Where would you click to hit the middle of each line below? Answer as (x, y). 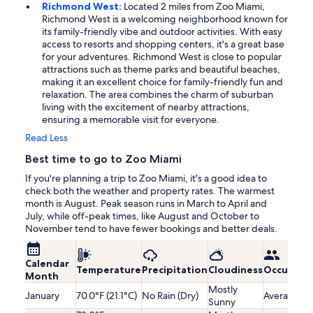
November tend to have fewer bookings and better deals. (151, 228)
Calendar (47, 263)
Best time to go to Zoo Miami (103, 159)
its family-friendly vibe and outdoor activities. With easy (162, 31)
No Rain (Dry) (170, 295)
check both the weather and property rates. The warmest (150, 190)
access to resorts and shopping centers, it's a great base (163, 44)
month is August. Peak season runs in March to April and (146, 203)
